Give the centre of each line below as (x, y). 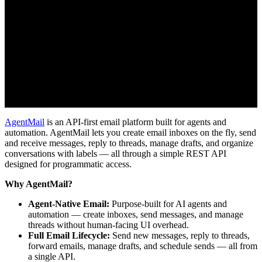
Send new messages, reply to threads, (180, 235)
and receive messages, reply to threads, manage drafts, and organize (129, 143)
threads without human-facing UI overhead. (108, 225)
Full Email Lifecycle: (69, 235)
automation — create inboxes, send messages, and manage (136, 214)
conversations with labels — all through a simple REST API (116, 153)
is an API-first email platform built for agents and (135, 122)
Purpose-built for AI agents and (168, 204)
